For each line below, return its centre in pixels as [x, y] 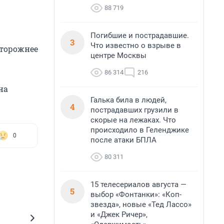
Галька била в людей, [128, 100]
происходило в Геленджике [140, 130]
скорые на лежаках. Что [133, 120]
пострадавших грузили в [134, 110]
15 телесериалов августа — [138, 184]
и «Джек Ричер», [119, 214]
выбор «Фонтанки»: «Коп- [136, 194]
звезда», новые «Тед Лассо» [141, 204]
